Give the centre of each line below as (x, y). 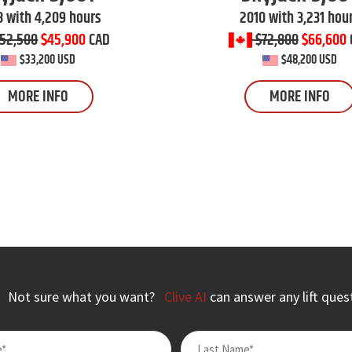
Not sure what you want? (83, 297)
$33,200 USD (48, 60)
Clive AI (187, 297)
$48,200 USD (309, 60)
